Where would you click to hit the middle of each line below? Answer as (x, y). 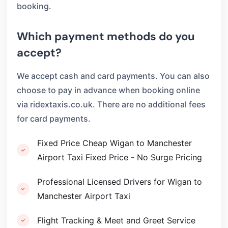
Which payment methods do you (106, 36)
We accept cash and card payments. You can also (113, 76)
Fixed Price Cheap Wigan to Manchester (115, 143)
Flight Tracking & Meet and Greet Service (116, 220)
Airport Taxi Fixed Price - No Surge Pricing (120, 157)
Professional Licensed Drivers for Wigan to (120, 182)
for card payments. (54, 119)
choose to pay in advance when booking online (108, 90)
